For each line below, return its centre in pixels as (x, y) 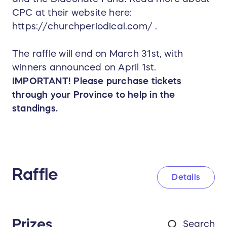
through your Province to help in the (94, 94)
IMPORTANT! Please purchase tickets (97, 81)
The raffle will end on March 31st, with (98, 53)
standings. (35, 108)
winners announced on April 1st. (84, 67)
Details (186, 177)
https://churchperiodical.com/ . (86, 26)
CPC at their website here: (72, 12)
